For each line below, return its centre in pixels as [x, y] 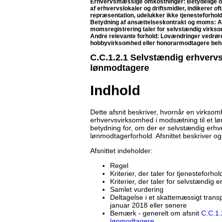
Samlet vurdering [137, 189]
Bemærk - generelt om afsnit [156, 213]
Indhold [115, 90]
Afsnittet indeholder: [121, 150]
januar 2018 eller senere [148, 205]
